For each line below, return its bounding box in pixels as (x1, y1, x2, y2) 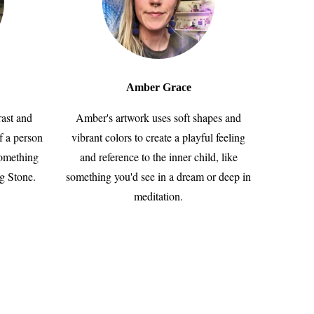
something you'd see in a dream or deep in (66, 169, 251, 184)
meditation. (134, 189, 183, 203)
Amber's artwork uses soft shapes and (76, 110, 241, 125)
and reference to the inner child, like (79, 149, 238, 164)
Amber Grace (125, 81, 191, 93)
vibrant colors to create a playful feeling (71, 130, 245, 144)
